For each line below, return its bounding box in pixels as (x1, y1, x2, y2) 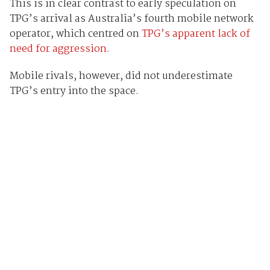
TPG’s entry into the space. (9, 83, 139, 100)
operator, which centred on (9, 26, 142, 43)
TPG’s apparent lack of (141, 26, 250, 43)
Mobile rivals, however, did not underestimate (9, 68, 233, 85)
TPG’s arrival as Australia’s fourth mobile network (9, 11, 254, 28)
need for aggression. (9, 41, 110, 58)
